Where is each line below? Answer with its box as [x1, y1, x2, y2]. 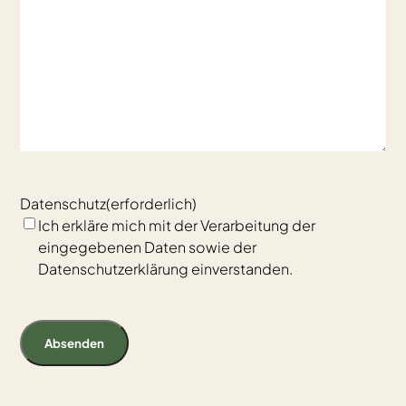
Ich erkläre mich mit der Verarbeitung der [38, 216, 316, 235]
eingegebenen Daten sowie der [38, 237, 257, 256]
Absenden [44, 335, 105, 351]
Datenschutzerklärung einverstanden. [38, 259, 294, 278]
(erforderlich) [106, 194, 198, 213]
